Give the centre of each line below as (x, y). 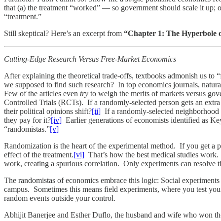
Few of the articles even (42, 93)
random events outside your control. (60, 198)
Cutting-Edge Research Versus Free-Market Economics (90, 59)
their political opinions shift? (48, 111)
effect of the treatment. (39, 154)
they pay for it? (27, 120)
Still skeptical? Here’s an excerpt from (64, 33)
